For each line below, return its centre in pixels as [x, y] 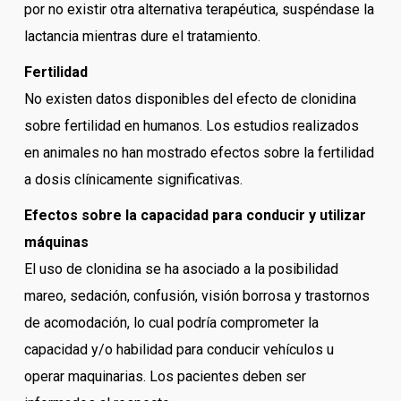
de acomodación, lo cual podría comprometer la [171, 323]
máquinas [56, 243]
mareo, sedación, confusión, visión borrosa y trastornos [196, 296]
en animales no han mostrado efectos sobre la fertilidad [199, 153]
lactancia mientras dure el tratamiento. [142, 37]
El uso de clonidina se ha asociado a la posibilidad [181, 269]
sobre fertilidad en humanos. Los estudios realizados [191, 126]
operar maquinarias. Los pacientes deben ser [165, 377]
